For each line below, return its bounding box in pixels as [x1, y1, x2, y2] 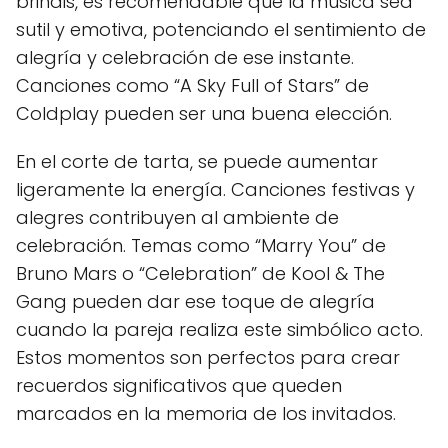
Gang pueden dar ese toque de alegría [16, 289, 375, 314]
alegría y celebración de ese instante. [16, 45, 354, 70]
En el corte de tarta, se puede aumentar [16, 149, 378, 174]
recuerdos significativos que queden [16, 373, 342, 398]
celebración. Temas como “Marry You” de [16, 233, 386, 258]
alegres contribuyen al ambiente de [16, 205, 339, 230]
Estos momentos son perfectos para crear [16, 345, 400, 370]
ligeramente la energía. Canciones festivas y [16, 177, 415, 202]
